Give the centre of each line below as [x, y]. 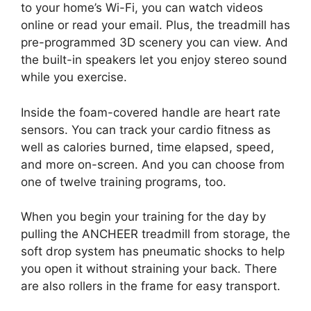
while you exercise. [74, 77]
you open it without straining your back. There [149, 269]
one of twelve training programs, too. [124, 182]
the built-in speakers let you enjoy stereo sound [154, 60]
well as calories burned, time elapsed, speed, [148, 147]
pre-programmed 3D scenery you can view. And [154, 42]
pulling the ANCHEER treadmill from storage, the [155, 234]
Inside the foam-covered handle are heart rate [151, 112]
